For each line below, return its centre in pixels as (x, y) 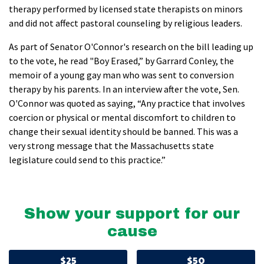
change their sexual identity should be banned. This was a (123, 132)
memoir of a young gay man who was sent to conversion (121, 75)
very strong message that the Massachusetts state (111, 146)
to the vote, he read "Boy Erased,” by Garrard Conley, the (121, 61)
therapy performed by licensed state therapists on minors (126, 9)
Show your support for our (132, 214)
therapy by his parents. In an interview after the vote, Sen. (124, 89)
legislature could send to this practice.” (87, 160)
